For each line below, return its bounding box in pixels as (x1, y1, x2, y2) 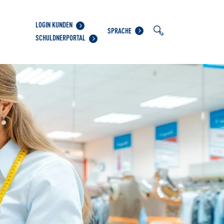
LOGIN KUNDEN (35, 19, 72, 29)
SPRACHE (107, 25, 131, 35)
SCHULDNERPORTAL (35, 32, 85, 42)
